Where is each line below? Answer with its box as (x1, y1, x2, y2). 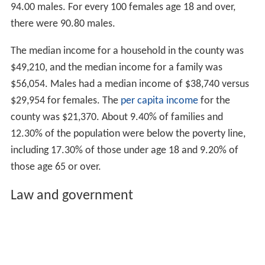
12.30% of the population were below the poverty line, (10, 128, 245, 140)
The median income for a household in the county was (10, 46, 244, 57)
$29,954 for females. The (10, 95, 121, 107)
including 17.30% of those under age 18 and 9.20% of (10, 145, 238, 157)
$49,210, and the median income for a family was (10, 62, 222, 74)
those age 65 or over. (10, 161, 101, 173)
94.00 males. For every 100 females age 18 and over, (10, 2, 235, 14)
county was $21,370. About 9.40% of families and (10, 112, 223, 124)
